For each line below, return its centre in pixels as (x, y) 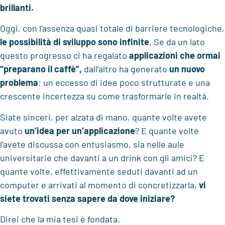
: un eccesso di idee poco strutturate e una (124, 83)
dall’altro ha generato (126, 69)
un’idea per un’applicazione (80, 130)
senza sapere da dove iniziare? (113, 198)
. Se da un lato (177, 42)
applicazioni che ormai (175, 55)
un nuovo (187, 69)
